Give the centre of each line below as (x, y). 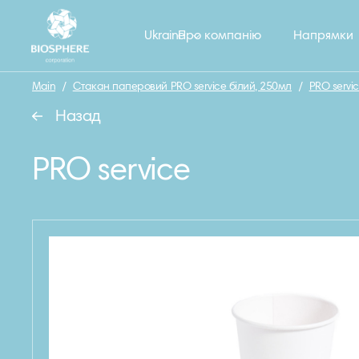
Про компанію (219, 36)
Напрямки (323, 36)
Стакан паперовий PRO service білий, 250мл (182, 87)
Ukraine (165, 36)
